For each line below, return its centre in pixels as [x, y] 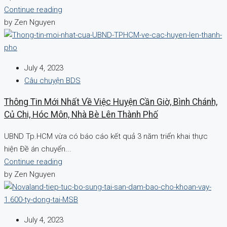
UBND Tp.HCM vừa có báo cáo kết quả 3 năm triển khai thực [106, 136]
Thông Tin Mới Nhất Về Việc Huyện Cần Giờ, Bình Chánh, [111, 102]
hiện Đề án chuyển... [38, 149]
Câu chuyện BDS [52, 80]
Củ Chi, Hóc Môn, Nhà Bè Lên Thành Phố [81, 115]
